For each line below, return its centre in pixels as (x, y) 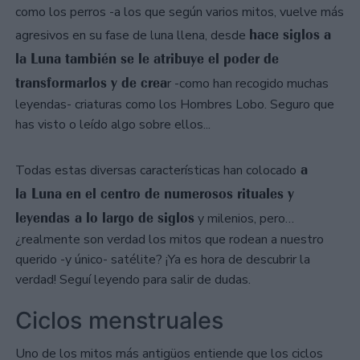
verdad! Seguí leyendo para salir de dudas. (133, 280)
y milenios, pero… (244, 219)
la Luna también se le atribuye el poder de (147, 59)
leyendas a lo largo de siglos (105, 218)
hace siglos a (290, 35)
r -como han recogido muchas (248, 84)
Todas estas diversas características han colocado (156, 171)
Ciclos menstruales (119, 320)
